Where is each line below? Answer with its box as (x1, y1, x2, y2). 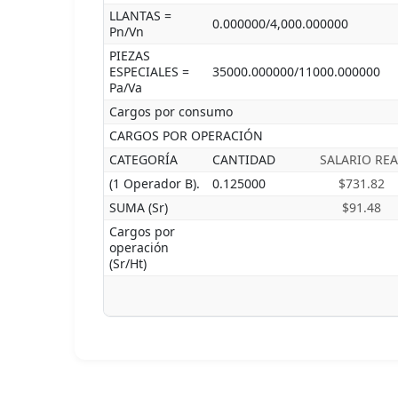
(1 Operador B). (109, 175, 200, 192)
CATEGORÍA (109, 151, 178, 168)
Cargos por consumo (109, 103, 233, 120)
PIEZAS (109, 47, 150, 64)
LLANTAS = (109, 7, 171, 24)
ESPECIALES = (109, 63, 189, 80)
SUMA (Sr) (109, 199, 168, 216)
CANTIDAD (212, 151, 275, 168)
